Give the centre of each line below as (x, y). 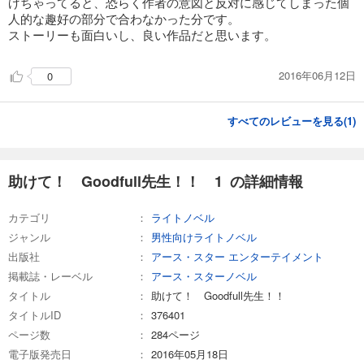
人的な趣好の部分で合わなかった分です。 (124, 18)
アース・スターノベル (204, 275)
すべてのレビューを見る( (287, 120)
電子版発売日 (40, 353)
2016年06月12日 (317, 76)
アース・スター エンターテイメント (237, 256)
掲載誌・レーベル (50, 275)
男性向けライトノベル (204, 236)
